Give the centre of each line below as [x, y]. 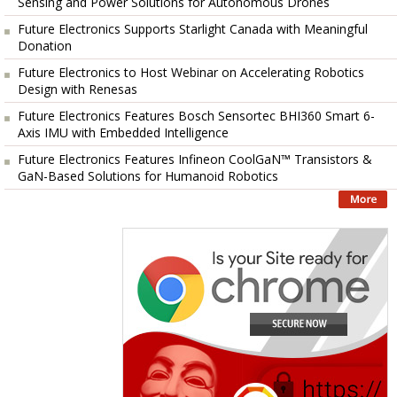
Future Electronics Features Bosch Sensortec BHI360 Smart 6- [196, 116]
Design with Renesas [78, 89]
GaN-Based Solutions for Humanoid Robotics [148, 176]
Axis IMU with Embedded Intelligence [123, 132]
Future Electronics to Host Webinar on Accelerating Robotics [191, 72]
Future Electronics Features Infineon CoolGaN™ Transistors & [195, 159]
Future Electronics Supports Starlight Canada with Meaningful [193, 29]
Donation [45, 46]
